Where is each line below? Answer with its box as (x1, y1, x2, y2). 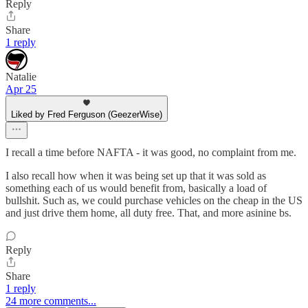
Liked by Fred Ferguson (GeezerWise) (11, 109, 162, 120)
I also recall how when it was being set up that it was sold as (5, 170, 266, 182)
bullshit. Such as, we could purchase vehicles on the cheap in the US (5, 195, 302, 207)
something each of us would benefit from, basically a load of (5, 182, 267, 195)
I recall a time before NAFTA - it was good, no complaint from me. (5, 146, 296, 159)
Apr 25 (5, 83, 36, 96)
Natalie (5, 71, 36, 83)
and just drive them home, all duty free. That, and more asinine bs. (5, 207, 291, 219)
